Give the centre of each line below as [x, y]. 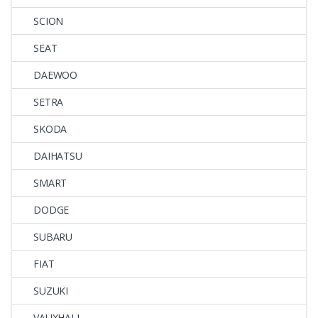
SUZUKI [51, 290]
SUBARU [53, 236]
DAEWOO [56, 75]
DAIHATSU [58, 155]
